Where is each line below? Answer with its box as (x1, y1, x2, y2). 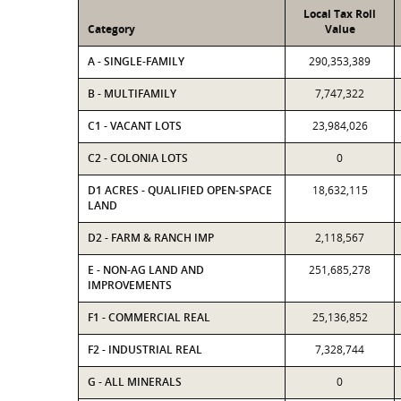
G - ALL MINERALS (88, 374, 182, 389)
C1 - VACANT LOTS (88, 118, 182, 133)
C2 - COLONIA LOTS (88, 150, 188, 166)
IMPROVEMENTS (88, 277, 172, 293)
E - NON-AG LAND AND (88, 262, 204, 277)
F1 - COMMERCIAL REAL (88, 310, 210, 325)
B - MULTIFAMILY (88, 86, 176, 101)
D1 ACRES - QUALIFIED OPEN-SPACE (88, 183, 272, 198)
